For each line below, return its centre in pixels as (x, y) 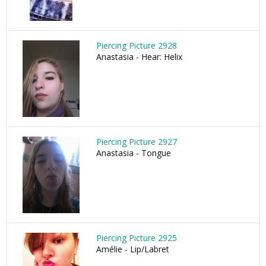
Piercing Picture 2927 (137, 142)
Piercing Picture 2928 (137, 45)
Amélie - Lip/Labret (133, 249)
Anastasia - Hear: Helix (139, 57)
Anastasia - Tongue (134, 153)
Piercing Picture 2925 (137, 238)
